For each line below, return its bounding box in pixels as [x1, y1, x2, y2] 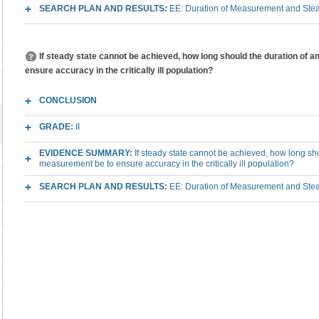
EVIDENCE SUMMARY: [39, 148, 135, 158]
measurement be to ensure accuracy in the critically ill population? [39, 159, 294, 169]
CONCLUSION [39, 95, 97, 105]
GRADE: [39, 122, 75, 132]
